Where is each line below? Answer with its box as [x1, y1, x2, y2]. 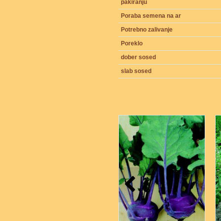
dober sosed [121, 54, 156, 61]
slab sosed [121, 68, 151, 74]
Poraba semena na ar [121, 12, 181, 19]
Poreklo [121, 40, 143, 47]
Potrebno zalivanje [121, 26, 173, 33]
